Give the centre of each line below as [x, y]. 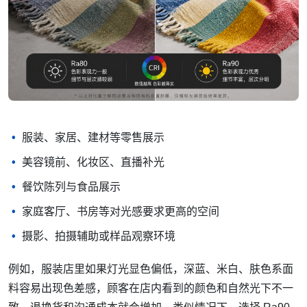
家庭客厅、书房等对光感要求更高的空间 [121, 211]
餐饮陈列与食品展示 [71, 186]
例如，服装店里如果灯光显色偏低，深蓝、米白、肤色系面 [151, 269]
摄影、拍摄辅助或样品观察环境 [99, 236]
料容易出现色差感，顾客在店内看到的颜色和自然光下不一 [151, 288]
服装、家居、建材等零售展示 [93, 137]
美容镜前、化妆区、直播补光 [93, 162]
